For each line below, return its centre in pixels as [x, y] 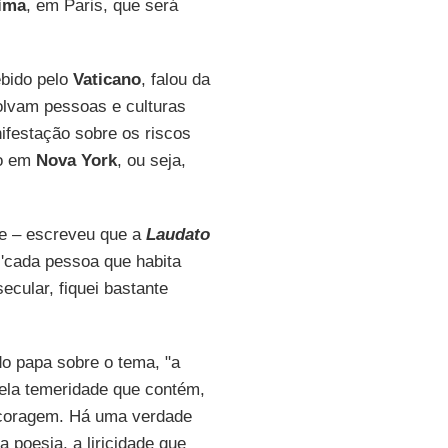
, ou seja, [151, 160]
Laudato [177, 234]
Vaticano [106, 79]
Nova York [76, 160]
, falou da [175, 79]
